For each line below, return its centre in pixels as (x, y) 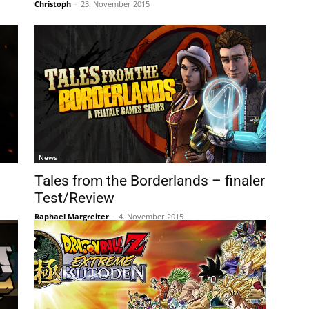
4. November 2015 (151, 217)
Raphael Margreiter (72, 217)
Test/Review (74, 198)
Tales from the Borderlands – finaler (150, 181)
